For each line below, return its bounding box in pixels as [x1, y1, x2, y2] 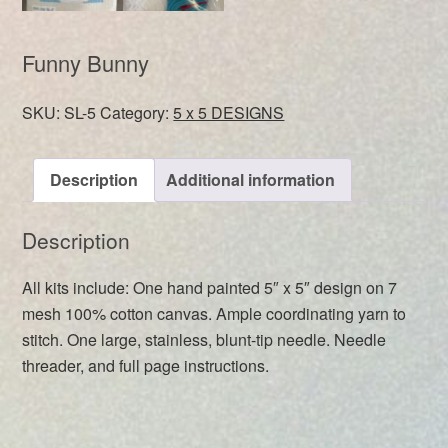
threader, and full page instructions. [22, 353, 270, 377]
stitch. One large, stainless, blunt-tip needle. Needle [22, 327, 387, 351]
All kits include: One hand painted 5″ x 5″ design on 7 [22, 275, 398, 299]
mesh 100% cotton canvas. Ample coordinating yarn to [22, 301, 407, 325]
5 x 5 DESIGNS [173, 100, 285, 124]
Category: [100, 100, 174, 124]
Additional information [166, 167, 336, 191]
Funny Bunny [22, 46, 150, 78]
